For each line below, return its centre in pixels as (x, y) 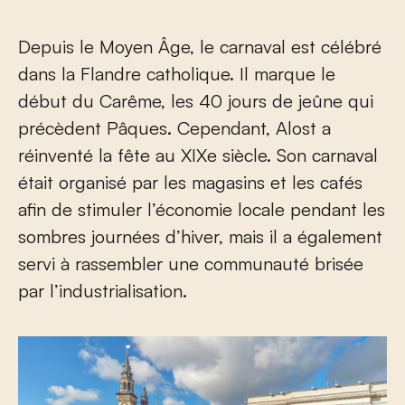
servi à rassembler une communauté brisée (191, 264)
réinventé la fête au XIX (113, 155)
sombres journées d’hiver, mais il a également (200, 237)
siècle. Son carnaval (297, 155)
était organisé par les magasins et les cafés (190, 183)
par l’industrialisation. (103, 291)
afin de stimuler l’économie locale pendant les (202, 210)
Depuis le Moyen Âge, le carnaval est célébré (200, 47)
